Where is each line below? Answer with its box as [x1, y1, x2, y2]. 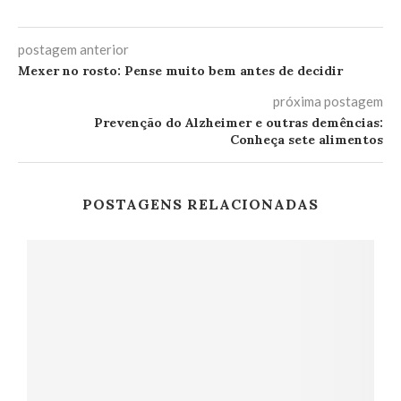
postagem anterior [18, 41, 129, 57]
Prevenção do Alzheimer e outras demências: [94, 115, 383, 131]
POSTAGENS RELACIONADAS [82, 195, 319, 213]
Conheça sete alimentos [230, 132, 383, 148]
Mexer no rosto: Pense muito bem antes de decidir [18, 63, 343, 79]
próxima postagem [273, 93, 383, 109]
